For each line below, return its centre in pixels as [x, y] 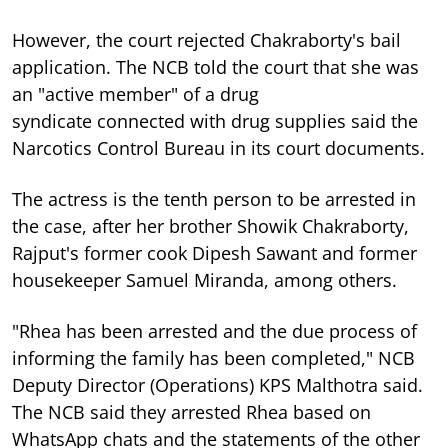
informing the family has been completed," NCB [213, 357]
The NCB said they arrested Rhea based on [191, 411]
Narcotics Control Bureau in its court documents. [218, 147]
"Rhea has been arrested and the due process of [214, 330]
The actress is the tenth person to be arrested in [214, 198]
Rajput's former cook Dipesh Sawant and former [214, 252]
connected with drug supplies [224, 120]
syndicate [54, 120]
